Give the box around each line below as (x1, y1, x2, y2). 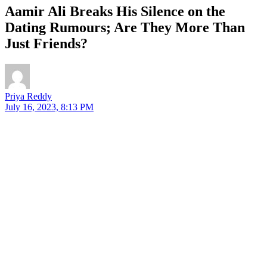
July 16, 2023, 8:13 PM (5, 101, 94, 112)
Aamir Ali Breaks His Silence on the (5, 3, 225, 19)
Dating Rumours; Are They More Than (5, 19, 245, 35)
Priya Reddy (5, 91, 52, 101)
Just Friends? (5, 35, 88, 51)
